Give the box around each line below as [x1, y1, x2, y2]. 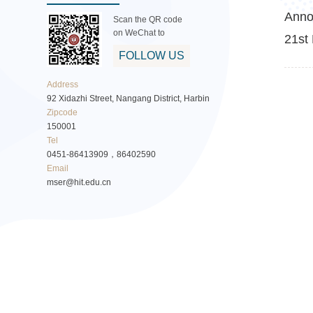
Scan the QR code [113, 14, 183, 24]
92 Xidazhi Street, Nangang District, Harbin [47, 94, 210, 103]
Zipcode [47, 108, 78, 117]
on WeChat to [113, 27, 166, 38]
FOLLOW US [119, 49, 185, 61]
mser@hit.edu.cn [47, 177, 112, 187]
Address [47, 80, 79, 89]
